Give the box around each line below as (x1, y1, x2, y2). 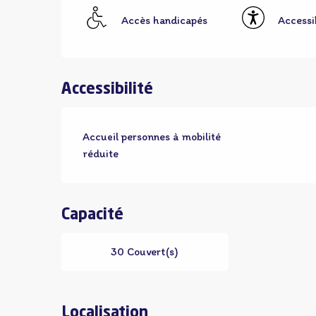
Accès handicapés (121, 13, 208, 27)
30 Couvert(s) (111, 245, 179, 258)
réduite (83, 147, 119, 160)
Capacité (61, 207, 124, 223)
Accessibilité (61, 82, 154, 97)
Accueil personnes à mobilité (83, 130, 221, 143)
